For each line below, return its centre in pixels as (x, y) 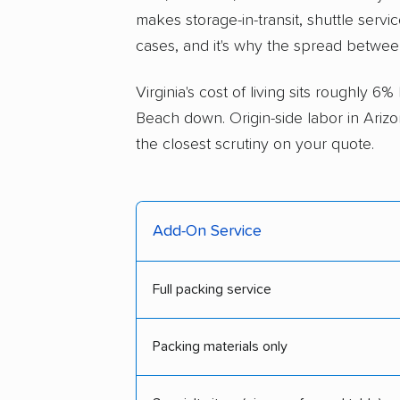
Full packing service (212, 289)
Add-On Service (207, 231)
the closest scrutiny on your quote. (255, 145)
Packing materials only (220, 346)
